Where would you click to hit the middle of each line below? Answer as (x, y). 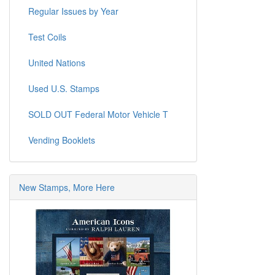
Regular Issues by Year (73, 11)
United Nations (57, 63)
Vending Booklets (62, 140)
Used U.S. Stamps (64, 89)
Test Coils (47, 37)
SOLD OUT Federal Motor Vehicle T (98, 114)
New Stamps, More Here (67, 188)
